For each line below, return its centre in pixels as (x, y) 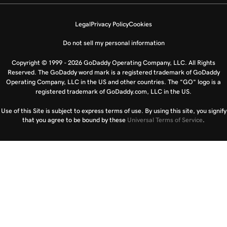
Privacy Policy (110, 24)
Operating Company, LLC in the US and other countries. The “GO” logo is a (113, 82)
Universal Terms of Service (165, 120)
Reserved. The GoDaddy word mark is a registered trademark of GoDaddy (113, 72)
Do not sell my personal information (113, 43)
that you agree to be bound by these (75, 120)
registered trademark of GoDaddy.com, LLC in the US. (113, 91)
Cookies (140, 24)
